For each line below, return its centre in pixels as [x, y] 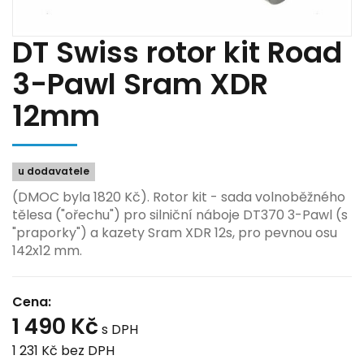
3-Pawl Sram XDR [140, 84]
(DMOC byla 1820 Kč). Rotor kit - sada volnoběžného [179, 197]
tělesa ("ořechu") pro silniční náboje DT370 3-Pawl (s [180, 214]
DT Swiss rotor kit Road [177, 52]
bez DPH [88, 350]
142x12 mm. [47, 250]
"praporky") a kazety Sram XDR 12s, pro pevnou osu [175, 232]
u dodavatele [54, 171]
